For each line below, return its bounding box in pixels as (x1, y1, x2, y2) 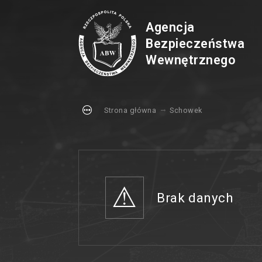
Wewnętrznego (146, 53, 236, 67)
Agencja (146, 20, 195, 35)
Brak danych (157, 189, 234, 205)
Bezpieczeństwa (146, 36, 245, 51)
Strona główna (104, 105, 157, 115)
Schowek (170, 105, 202, 115)
